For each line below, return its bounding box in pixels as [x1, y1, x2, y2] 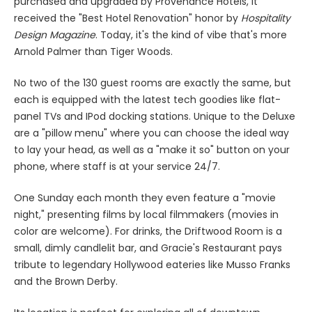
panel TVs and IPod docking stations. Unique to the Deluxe [14, 109, 295, 123]
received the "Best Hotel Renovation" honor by [14, 10, 241, 25]
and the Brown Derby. [14, 274, 118, 288]
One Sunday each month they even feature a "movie [14, 190, 276, 205]
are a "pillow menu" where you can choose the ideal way [14, 125, 289, 140]
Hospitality [241, 10, 290, 25]
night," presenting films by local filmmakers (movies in [14, 207, 279, 221]
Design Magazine [14, 27, 95, 42]
